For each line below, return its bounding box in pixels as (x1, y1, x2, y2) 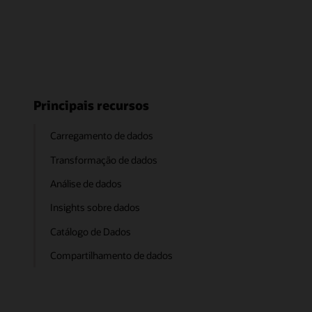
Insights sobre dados (50, 201, 141, 214)
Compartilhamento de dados (50, 249, 173, 262)
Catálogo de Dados (50, 224, 132, 238)
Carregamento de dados (50, 129, 154, 143)
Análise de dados (50, 177, 123, 191)
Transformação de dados (50, 153, 158, 166)
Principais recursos (33, 97, 149, 114)
